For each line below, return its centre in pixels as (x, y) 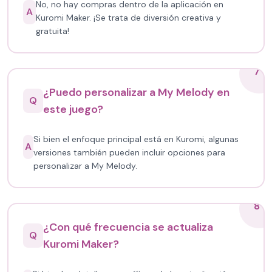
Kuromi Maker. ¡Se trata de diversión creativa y (128, 18)
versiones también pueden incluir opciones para (130, 152)
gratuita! (52, 31)
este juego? (73, 109)
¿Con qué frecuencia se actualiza (128, 227)
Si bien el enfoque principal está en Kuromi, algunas (136, 139)
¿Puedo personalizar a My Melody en (137, 92)
